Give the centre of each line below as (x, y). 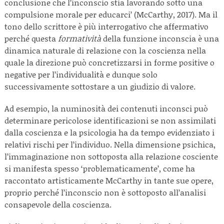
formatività (79, 38)
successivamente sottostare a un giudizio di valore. (102, 86)
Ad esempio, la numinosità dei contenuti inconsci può (106, 108)
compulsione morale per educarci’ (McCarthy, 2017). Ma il (111, 14)
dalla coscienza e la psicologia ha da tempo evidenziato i (109, 132)
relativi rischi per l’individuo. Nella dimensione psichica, (110, 144)
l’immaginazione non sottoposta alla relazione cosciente (111, 156)
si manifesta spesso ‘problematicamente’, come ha (100, 168)
